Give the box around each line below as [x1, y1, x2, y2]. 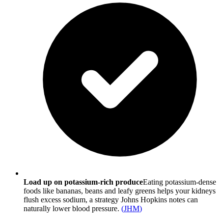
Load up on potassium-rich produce [24, 177, 143, 186]
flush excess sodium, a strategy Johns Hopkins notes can [24, 195, 198, 204]
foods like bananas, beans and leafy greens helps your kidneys [24, 186, 216, 195]
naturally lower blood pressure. [24, 204, 119, 213]
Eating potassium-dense [143, 177, 216, 186]
